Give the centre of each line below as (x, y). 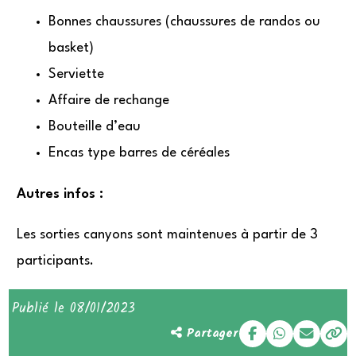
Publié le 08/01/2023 (74, 308)
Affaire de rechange (109, 101)
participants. (56, 261)
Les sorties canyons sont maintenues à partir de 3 (168, 235)
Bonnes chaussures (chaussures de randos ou (185, 22)
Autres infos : (60, 194)
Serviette (77, 75)
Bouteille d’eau (95, 127)
